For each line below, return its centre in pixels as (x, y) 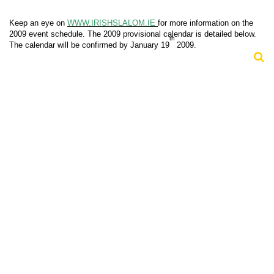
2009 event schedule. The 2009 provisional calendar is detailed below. (133, 34)
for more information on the (206, 23)
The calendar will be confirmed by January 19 (89, 45)
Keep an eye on (38, 23)
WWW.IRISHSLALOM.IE (113, 23)
